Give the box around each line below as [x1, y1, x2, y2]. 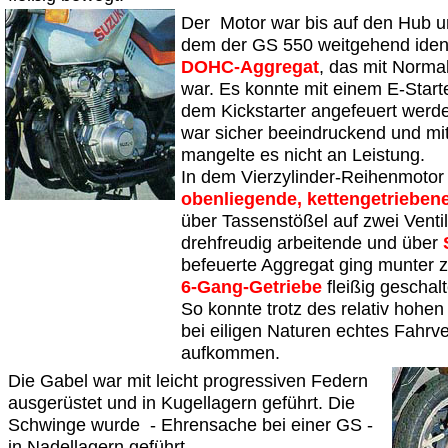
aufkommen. [181, 342, 285, 364]
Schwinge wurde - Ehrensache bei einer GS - [8, 414, 373, 436]
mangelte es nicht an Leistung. [181, 144, 425, 166]
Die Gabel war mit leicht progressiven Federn [8, 370, 368, 392]
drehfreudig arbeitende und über [181, 232, 443, 254]
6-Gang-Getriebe [181, 276, 322, 298]
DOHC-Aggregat [181, 56, 319, 78]
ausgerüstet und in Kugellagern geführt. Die [8, 392, 355, 414]
